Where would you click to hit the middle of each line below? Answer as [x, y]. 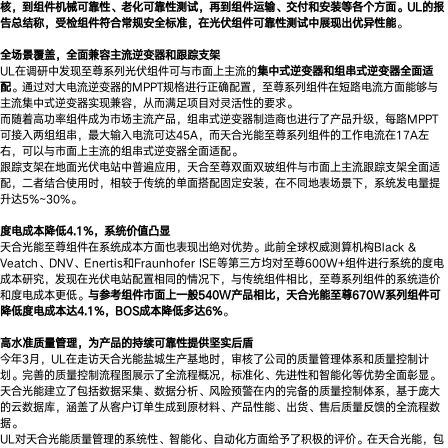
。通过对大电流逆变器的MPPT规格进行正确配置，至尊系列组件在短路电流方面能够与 [224, 86]
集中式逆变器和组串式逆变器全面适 [345, 70]
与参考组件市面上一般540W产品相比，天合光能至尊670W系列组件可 [264, 294]
